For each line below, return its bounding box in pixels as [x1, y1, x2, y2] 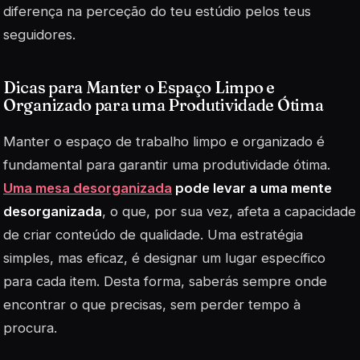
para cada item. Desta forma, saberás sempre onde [3, 272, 327, 289]
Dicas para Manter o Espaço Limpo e [3, 76, 275, 97]
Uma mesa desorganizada [3, 179, 172, 196]
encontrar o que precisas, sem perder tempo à [3, 296, 301, 313]
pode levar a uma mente [172, 179, 332, 196]
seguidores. [3, 26, 76, 43]
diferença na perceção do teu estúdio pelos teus [3, 2, 311, 19]
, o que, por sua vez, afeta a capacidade [102, 202, 356, 219]
